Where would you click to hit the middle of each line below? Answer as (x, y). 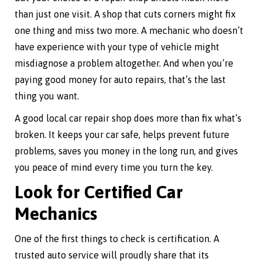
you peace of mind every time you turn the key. (114, 168)
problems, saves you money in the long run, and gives (126, 151)
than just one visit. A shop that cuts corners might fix (125, 14)
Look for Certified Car (99, 192)
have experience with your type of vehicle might (117, 47)
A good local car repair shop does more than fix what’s (128, 118)
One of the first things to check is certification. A (117, 239)
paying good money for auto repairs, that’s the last (120, 80)
